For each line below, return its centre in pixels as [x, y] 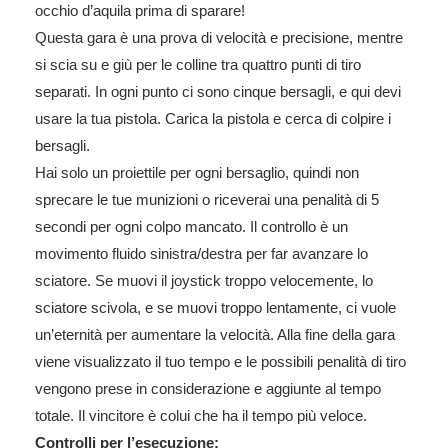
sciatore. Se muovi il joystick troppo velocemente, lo [204, 280]
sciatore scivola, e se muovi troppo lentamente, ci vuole [215, 307]
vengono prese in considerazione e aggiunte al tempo [208, 388]
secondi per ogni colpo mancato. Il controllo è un [191, 226]
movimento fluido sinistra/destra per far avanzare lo [201, 253]
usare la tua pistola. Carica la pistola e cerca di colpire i [213, 118]
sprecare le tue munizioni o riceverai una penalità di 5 [207, 199]
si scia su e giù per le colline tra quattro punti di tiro [198, 64]
